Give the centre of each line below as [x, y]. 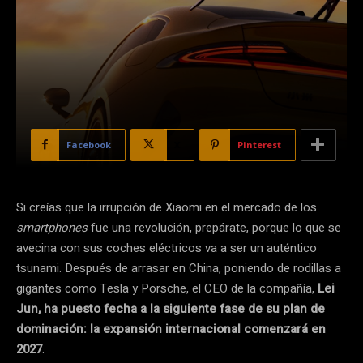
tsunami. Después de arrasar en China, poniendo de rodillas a [179, 268]
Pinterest [259, 144]
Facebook [89, 144]
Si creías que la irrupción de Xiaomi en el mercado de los [167, 207]
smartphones [52, 227]
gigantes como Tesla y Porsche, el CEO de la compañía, [167, 288]
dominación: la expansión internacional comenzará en [171, 329]
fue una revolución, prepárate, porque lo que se [214, 227]
